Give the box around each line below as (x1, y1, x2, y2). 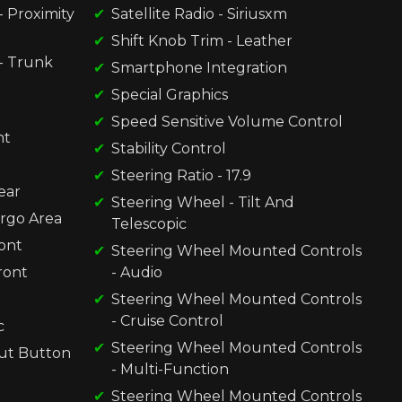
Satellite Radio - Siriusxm (110, 4, 287, 22)
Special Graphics (110, 85, 228, 103)
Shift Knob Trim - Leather (110, 31, 293, 49)
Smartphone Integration (110, 58, 287, 76)
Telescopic (110, 214, 187, 232)
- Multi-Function (110, 360, 229, 378)
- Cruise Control (110, 311, 223, 329)
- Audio (110, 263, 162, 281)
